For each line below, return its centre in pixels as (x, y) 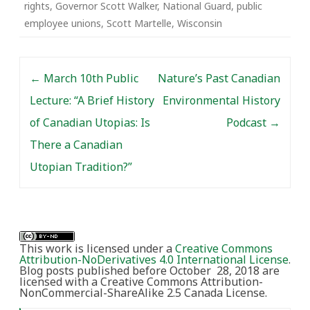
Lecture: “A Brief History (92, 100)
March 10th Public (90, 78)
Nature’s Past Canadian (219, 78)
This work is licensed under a (97, 248)
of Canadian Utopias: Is (90, 122)
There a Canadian (76, 144)
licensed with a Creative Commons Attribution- (141, 281)
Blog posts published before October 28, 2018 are (149, 270)
